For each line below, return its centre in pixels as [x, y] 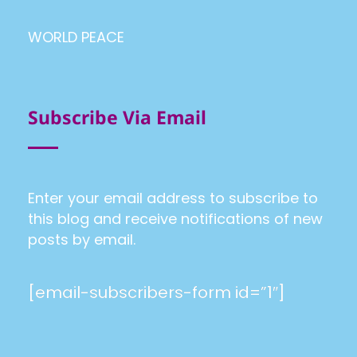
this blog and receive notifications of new [175, 219]
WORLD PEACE [76, 37]
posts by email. [82, 240]
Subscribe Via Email [117, 118]
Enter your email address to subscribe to [173, 198]
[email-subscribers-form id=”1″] [157, 293]
